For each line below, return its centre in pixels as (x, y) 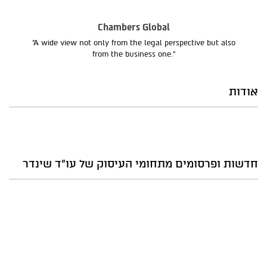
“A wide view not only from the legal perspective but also (133, 43)
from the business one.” (133, 54)
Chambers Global (133, 28)
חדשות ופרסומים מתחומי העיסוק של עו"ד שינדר (140, 164)
